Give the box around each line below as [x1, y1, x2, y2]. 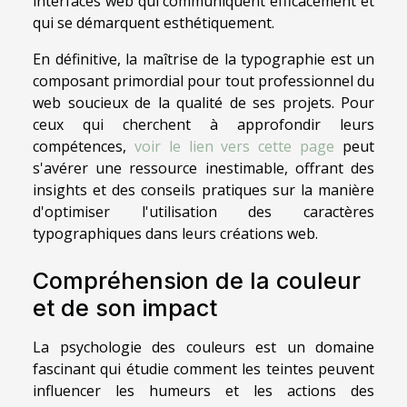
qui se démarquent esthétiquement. [33, 13, 274, 34]
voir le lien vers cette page [134, 136, 335, 157]
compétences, [33, 136, 134, 157]
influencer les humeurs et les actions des [33, 381, 374, 402]
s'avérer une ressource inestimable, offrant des [33, 158, 374, 179]
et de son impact [33, 294, 217, 323]
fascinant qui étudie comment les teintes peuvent [33, 359, 374, 380]
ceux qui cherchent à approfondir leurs [33, 114, 374, 135]
